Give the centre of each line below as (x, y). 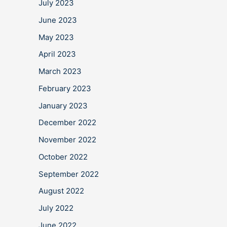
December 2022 (67, 123)
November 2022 (67, 140)
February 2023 (65, 88)
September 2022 (69, 174)
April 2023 (57, 54)
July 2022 (56, 208)
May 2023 (56, 37)
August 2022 (61, 191)
